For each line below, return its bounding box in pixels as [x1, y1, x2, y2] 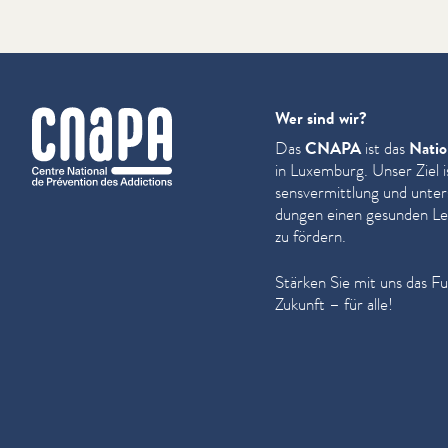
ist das [361, 136, 409, 160]
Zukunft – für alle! [275, 292, 393, 316]
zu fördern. [275, 224, 346, 248]
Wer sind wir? [275, 106, 367, 130]
